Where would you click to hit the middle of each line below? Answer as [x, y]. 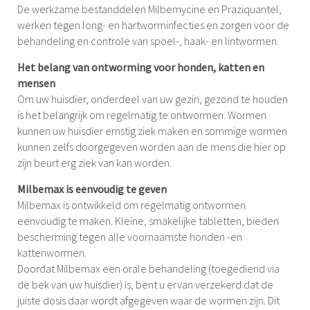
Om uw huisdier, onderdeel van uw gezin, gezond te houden [153, 99]
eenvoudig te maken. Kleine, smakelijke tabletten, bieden [148, 220]
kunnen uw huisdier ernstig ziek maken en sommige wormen [152, 130]
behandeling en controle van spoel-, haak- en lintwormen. [148, 40]
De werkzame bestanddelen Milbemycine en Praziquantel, [149, 9]
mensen [36, 83]
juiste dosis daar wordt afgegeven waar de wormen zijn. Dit [148, 300]
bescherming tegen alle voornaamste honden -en [130, 236]
